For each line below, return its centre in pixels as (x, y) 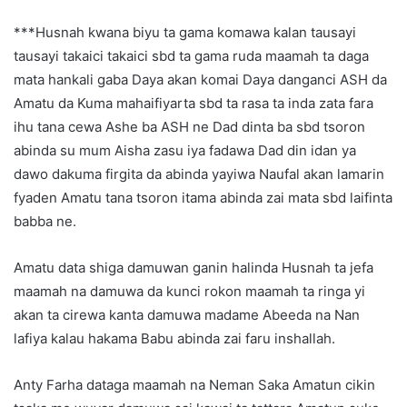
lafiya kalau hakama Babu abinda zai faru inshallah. (174, 339)
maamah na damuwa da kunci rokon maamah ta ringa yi (189, 292)
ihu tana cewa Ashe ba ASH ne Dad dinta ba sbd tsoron (189, 127)
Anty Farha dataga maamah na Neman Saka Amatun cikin (194, 385)
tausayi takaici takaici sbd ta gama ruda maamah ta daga (191, 56)
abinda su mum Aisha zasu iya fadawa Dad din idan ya (185, 151)
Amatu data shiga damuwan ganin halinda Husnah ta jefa (194, 268)
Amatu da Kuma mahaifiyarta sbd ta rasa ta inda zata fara (194, 104)
